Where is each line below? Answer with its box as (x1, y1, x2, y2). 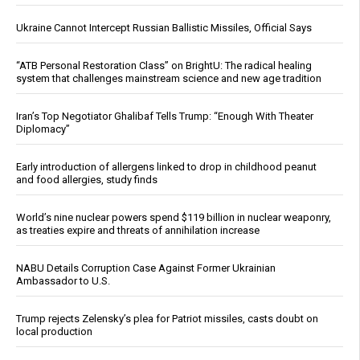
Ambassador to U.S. (16, 274, 110, 287)
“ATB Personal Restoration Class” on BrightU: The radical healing (16, 59, 312, 72)
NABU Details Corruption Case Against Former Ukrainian (16, 261, 276, 274)
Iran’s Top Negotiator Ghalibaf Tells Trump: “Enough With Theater (16, 109, 313, 122)
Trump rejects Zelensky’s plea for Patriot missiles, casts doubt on (16, 312, 318, 325)
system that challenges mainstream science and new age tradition (16, 72, 321, 84)
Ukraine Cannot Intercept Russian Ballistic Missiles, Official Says (16, 21, 312, 34)
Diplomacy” (16, 122, 70, 135)
